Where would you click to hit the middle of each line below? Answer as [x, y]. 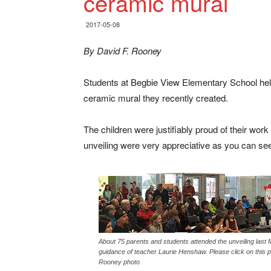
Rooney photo [119, 262]
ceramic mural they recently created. [156, 98]
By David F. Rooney [122, 51]
